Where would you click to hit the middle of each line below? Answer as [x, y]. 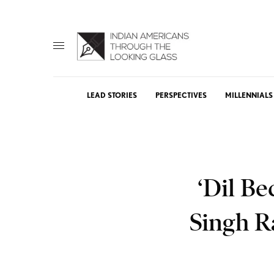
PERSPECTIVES [181, 95]
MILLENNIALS [249, 95]
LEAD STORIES [112, 95]
